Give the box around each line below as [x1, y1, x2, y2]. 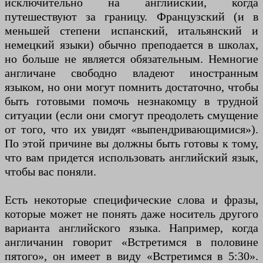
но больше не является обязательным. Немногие [5, 52, 258, 66]
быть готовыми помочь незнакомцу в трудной [5, 95, 258, 108]
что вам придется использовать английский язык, [5, 151, 258, 164]
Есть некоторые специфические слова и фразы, [5, 193, 258, 207]
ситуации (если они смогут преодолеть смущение [5, 109, 258, 122]
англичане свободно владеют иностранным [5, 66, 258, 80]
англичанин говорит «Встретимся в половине [5, 235, 258, 249]
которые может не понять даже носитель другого [5, 207, 258, 221]
